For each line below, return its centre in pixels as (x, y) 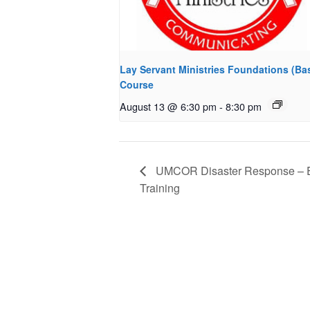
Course (137, 84)
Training (160, 188)
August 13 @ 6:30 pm (168, 106)
